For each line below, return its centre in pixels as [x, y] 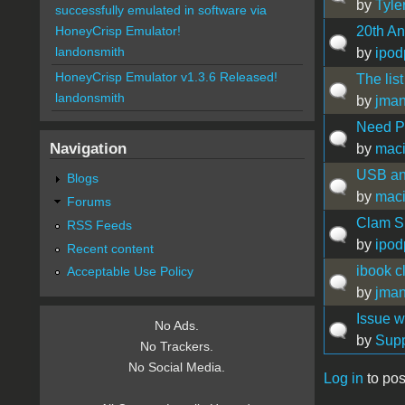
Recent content [110, 248]
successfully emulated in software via [160, 10]
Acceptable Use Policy [130, 272]
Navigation [88, 149]
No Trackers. [177, 347]
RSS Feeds [99, 225]
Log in [343, 378]
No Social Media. [177, 367]
